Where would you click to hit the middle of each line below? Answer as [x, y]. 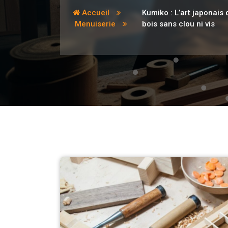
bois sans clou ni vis [179, 24]
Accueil [95, 13]
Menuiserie [95, 24]
